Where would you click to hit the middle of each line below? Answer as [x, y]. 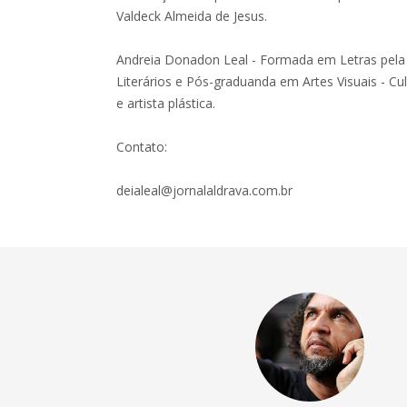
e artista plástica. [166, 103]
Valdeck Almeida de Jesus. [192, 16]
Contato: [142, 147]
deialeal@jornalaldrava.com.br [205, 190]
